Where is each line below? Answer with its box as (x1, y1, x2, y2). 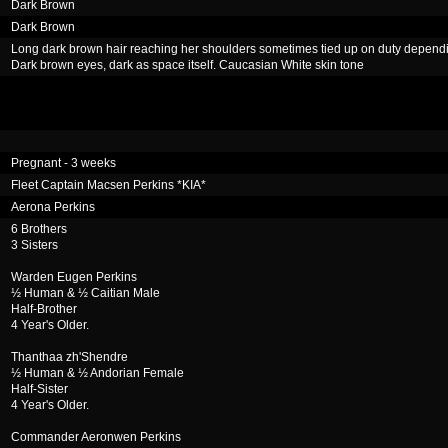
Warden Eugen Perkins (11, 270, 137, 284)
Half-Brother (11, 302, 77, 316)
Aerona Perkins (11, 200, 95, 214)
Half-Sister (11, 382, 68, 396)
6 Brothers (11, 222, 67, 236)
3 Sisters (11, 238, 58, 252)
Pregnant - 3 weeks (11, 156, 116, 170)
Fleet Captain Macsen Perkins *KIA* (11, 178, 206, 192)
